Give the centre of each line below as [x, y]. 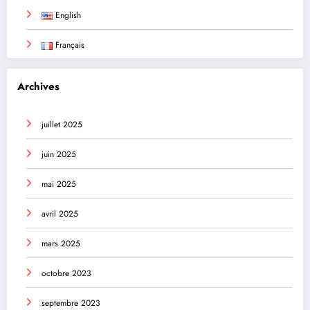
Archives [38, 86]
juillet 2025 [62, 125]
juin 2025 [59, 155]
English [68, 16]
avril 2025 [60, 214]
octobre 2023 [66, 274]
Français [70, 45]
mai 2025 [59, 184]
